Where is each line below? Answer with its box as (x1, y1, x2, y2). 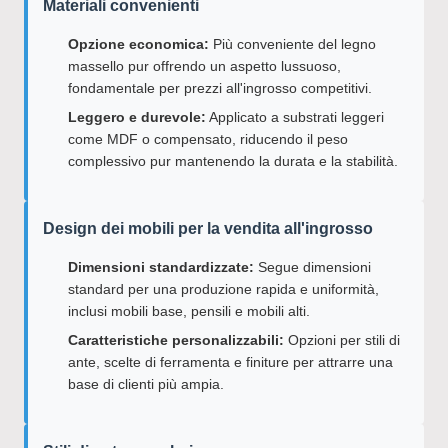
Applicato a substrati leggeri (206, 109, 384, 125)
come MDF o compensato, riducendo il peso (68, 131, 348, 147)
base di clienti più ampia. (68, 376, 224, 392)
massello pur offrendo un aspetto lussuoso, (68, 58, 341, 74)
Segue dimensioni (254, 259, 371, 275)
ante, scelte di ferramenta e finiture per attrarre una (68, 354, 393, 370)
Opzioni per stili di (284, 332, 400, 348)
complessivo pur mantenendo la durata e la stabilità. (68, 153, 398, 169)
